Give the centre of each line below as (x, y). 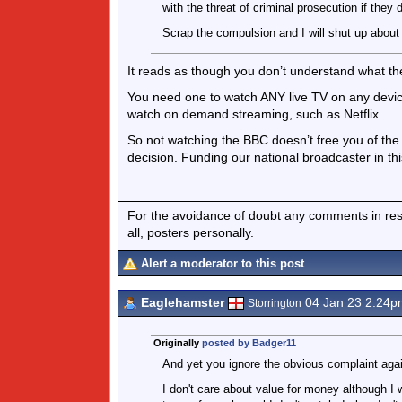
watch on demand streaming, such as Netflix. (255, 114)
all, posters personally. (191, 232)
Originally (177, 343)
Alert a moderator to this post (223, 263)
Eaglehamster (183, 302)
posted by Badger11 (249, 343)
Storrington (275, 303)
